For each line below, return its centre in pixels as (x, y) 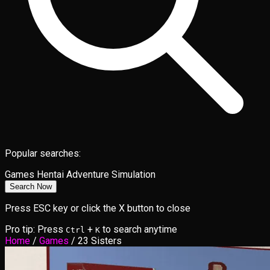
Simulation (133, 175)
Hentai (50, 175)
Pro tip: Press (34, 230)
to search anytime (140, 230)
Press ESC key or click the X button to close (98, 209)
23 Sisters (100, 241)
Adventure (88, 175)
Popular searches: (43, 154)
